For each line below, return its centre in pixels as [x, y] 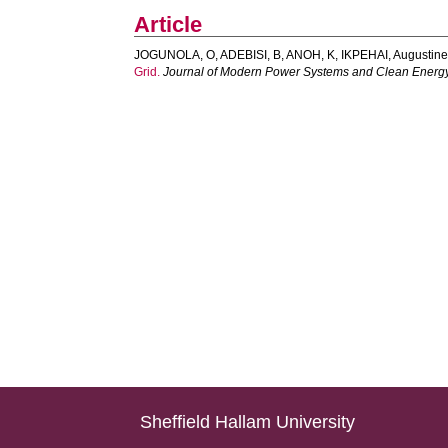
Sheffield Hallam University [248, 422]
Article [168, 24]
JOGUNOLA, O [175, 55]
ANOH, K [311, 55]
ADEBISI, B [251, 55]
